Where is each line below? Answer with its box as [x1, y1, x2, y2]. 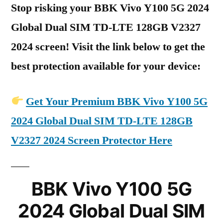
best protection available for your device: [11, 59, 201, 73]
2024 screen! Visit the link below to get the [11, 40, 205, 54]
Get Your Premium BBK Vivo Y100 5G [26, 95, 208, 109]
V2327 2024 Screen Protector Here [11, 133, 172, 147]
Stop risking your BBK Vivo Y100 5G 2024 [11, 1, 209, 15]
